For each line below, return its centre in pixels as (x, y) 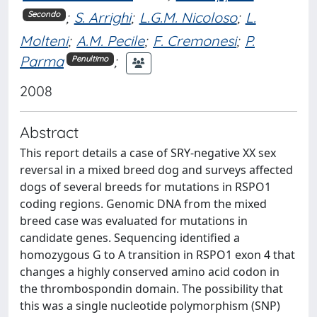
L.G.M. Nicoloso (188, 17)
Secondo (44, 15)
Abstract (49, 132)
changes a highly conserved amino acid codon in (150, 271)
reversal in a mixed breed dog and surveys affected (156, 169)
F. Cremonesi (195, 40)
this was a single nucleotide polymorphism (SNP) (150, 305)
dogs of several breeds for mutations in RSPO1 (145, 186)
